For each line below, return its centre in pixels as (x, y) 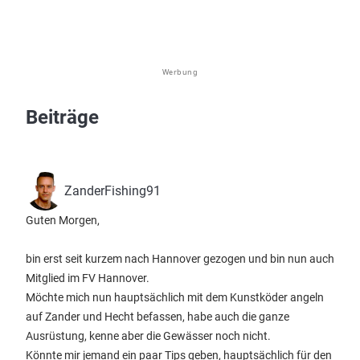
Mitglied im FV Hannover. (88, 278)
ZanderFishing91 (112, 191)
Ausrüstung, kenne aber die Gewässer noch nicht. (148, 336)
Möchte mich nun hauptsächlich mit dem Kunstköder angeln (175, 297)
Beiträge (62, 117)
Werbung (180, 72)
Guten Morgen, (63, 220)
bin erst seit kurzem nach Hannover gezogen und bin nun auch (180, 259)
